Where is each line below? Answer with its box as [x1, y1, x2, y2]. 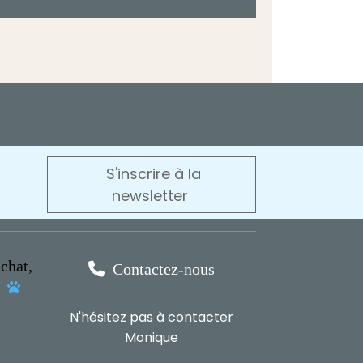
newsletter [112, 186, 188, 207]
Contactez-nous [113, 260, 215, 279]
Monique [125, 328, 178, 348]
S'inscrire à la [105, 164, 201, 185]
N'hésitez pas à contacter [70, 308, 233, 327]
